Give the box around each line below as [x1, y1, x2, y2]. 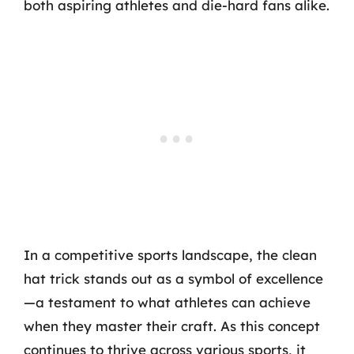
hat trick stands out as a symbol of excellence [24, 269, 323, 287]
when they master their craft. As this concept [24, 317, 320, 334]
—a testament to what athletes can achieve [24, 293, 311, 311]
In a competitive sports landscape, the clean [24, 246, 317, 263]
